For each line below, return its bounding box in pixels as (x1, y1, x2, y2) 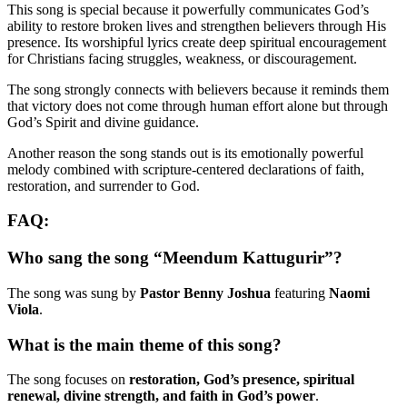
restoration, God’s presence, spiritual (129, 372, 354, 388)
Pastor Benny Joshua (140, 284, 271, 301)
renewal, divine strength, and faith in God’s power (7, 388, 315, 404)
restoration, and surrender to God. (7, 177, 200, 194)
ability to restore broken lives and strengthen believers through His (7, 17, 386, 34)
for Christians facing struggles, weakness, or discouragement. (7, 50, 357, 66)
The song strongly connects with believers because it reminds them (7, 81, 389, 97)
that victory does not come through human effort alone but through (7, 97, 388, 114)
